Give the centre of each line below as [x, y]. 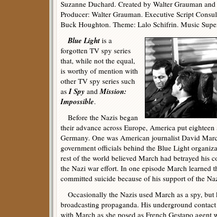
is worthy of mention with [99, 71]
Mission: [113, 91]
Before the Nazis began [99, 117]
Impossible [77, 101]
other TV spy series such [98, 81]
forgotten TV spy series [96, 50]
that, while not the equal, [98, 61]
